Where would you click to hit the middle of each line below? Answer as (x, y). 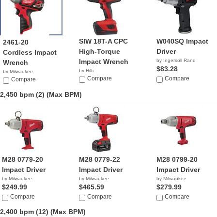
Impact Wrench (104, 62)
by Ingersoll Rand (176, 60)
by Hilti (86, 70)
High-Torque (100, 51)
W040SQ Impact (182, 41)
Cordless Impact (30, 52)
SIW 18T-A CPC (104, 41)
